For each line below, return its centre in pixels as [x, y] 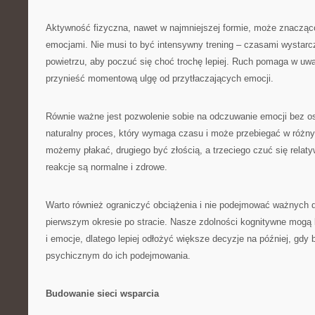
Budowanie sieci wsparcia [102, 294]
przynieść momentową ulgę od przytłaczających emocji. [160, 78]
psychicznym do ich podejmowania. [118, 256]
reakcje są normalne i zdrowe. [107, 167]
